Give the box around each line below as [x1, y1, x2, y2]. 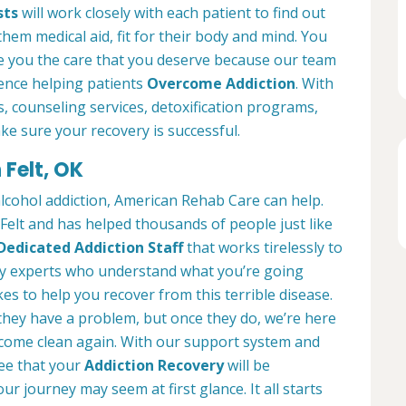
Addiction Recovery [84, 355, 224, 376]
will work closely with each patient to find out [18, 3, 325, 24]
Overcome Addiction [147, 73, 295, 94]
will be [224, 355, 270, 376]
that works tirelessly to [183, 237, 343, 258]
